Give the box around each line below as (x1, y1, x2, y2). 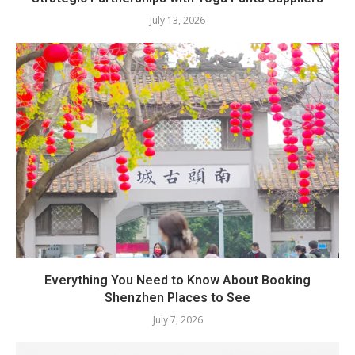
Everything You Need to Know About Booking (44, 272, 311, 288)
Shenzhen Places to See (105, 289, 250, 305)
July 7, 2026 (152, 312, 203, 326)
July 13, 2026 (150, 13, 205, 27)
